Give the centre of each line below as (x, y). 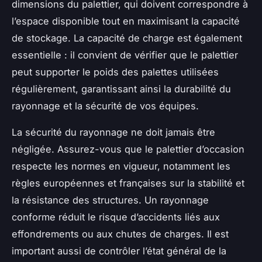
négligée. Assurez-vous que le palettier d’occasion (128, 149)
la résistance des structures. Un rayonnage (110, 200)
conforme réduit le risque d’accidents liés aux (116, 217)
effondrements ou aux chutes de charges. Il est (120, 234)
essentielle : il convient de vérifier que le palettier (125, 55)
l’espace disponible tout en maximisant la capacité (126, 21)
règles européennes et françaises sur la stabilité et (128, 183)
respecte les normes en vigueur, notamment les (121, 166)
